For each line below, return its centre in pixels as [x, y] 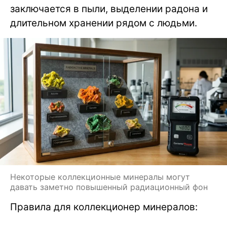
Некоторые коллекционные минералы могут [100, 177]
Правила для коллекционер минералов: [104, 207]
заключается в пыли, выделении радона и [109, 9]
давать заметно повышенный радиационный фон [109, 187]
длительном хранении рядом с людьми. [104, 23]
